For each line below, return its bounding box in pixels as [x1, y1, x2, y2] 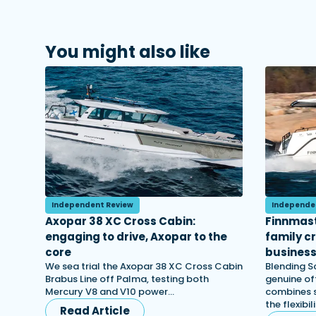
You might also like [45, 40, 210, 63]
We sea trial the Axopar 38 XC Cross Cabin [45, 260, 243, 273]
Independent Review [51, 200, 133, 210]
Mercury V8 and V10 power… [45, 285, 174, 298]
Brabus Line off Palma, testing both [45, 272, 209, 286]
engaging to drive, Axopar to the [45, 229, 227, 244]
